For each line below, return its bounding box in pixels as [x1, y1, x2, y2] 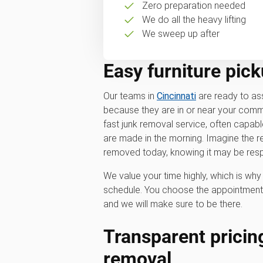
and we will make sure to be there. [103, 198, 242, 210]
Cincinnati [157, 90, 196, 102]
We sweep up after [141, 28, 220, 39]
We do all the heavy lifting [141, 14, 246, 25]
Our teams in [103, 90, 157, 102]
